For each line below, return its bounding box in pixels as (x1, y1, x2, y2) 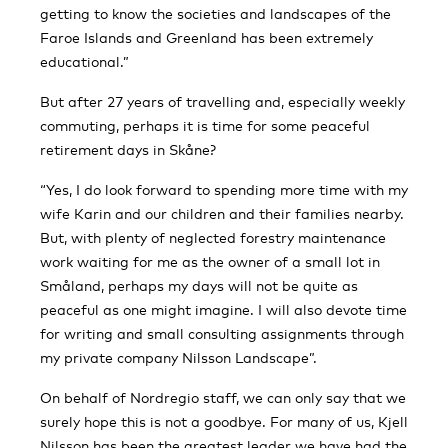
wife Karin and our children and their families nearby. (40, 204, 404, 222)
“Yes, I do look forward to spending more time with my (40, 180, 408, 198)
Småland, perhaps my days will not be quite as (40, 276, 358, 294)
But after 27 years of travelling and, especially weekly (40, 92, 405, 110)
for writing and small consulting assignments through (40, 324, 404, 342)
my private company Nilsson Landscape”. (40, 348, 317, 366)
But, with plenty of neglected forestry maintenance (40, 228, 386, 246)
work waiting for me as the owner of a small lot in (40, 252, 380, 270)
